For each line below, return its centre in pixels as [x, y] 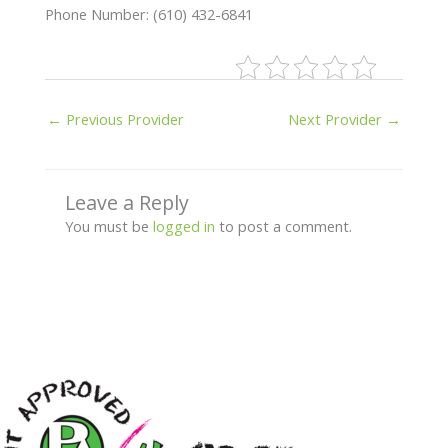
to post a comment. [283, 225]
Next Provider [337, 118]
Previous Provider [122, 118]
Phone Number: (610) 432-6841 [148, 13]
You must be [108, 225]
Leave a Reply [126, 202]
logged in [183, 225]
